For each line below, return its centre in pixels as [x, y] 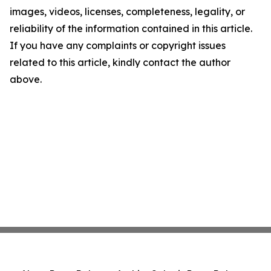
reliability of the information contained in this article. [131, 29]
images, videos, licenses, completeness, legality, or [127, 12]
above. [26, 80]
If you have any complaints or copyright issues [118, 46]
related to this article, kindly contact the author [120, 63]
